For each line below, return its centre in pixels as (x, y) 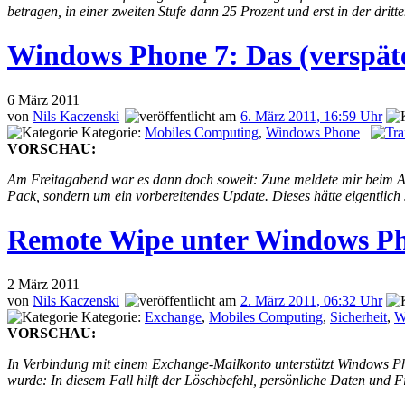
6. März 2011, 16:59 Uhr (311, 116)
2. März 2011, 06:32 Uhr (311, 300)
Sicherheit (358, 316)
